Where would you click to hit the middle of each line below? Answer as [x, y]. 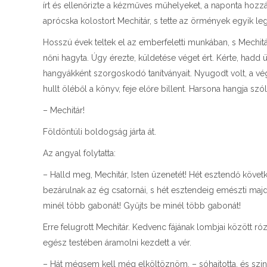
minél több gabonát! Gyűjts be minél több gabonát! [143, 206]
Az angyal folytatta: [79, 153]
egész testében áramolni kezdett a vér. [117, 243]
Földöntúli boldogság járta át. [101, 132]
